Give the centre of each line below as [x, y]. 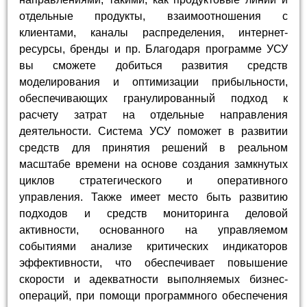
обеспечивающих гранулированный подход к [153, 98]
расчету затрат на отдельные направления [153, 114]
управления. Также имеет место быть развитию [153, 197]
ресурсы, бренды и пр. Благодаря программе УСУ [153, 49]
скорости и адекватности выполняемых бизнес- [153, 279]
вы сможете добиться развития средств [153, 65]
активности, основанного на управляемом [153, 230]
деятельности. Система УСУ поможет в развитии [153, 131]
